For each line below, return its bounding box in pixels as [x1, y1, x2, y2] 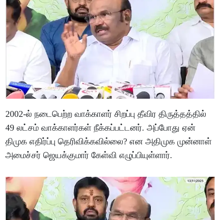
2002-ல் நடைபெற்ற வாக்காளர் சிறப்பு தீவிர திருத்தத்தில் [5, 109, 207, 119]
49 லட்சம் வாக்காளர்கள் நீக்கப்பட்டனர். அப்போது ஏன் [5, 122, 196, 133]
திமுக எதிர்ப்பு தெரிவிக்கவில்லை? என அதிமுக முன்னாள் [5, 136, 212, 146]
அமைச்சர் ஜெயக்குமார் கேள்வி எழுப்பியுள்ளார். [5, 150, 173, 160]
